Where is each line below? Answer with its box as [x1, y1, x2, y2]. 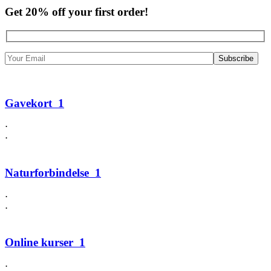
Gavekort [5, 96, 52, 109]
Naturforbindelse [5, 166, 89, 179]
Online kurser [5, 236, 73, 249]
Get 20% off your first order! [5, 5, 148, 19]
